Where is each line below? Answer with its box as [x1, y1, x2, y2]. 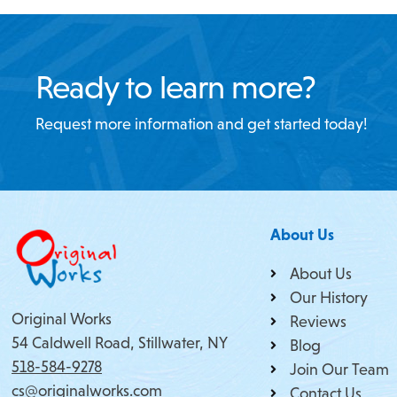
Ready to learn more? [35, 67, 315, 105]
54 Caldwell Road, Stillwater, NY [12, 333, 228, 352]
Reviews [290, 312, 347, 331]
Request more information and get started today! [35, 114, 368, 133]
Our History [290, 288, 369, 307]
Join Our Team [290, 360, 390, 378]
